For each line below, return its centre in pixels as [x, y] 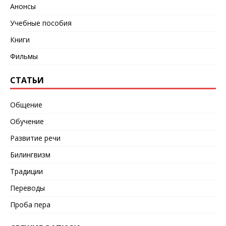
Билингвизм [30, 155]
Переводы [27, 188]
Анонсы [23, 7]
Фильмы [24, 56]
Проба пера [30, 205]
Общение [26, 105]
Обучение [27, 122]
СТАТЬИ [27, 80]
